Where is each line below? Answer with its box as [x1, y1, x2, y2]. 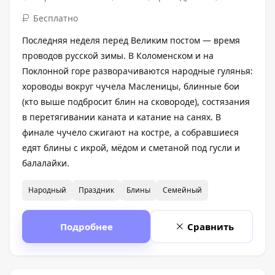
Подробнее [60, 220, 113, 233]
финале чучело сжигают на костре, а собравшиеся [22, 126, 239, 139]
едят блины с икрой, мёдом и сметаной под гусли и [22, 142, 240, 154]
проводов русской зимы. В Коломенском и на [22, 50, 214, 62]
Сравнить [187, 220, 234, 233]
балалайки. [22, 157, 69, 169]
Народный [28, 185, 66, 196]
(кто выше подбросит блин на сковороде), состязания [22, 96, 250, 108]
